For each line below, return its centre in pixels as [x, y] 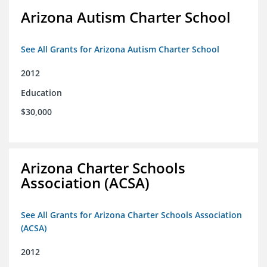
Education [41, 93]
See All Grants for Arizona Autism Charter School [120, 49]
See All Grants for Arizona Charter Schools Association [131, 215]
